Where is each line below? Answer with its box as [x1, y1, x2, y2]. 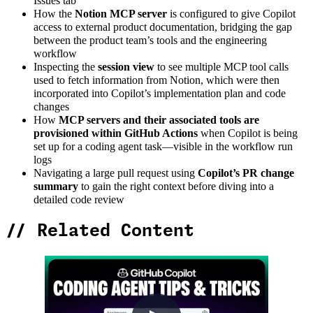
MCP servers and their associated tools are [59, 114, 259, 127]
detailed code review [34, 194, 124, 207]
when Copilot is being [198, 127, 298, 140]
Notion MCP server [75, 8, 167, 21]
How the [34, 8, 75, 21]
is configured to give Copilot [167, 8, 296, 21]
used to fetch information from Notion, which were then [34, 74, 279, 87]
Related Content [37, 222, 194, 240]
